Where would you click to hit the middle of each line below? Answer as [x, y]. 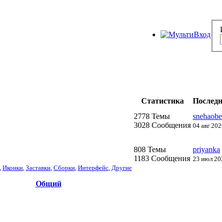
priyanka [206, 149]
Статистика [162, 101]
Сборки [64, 167]
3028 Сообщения [162, 125]
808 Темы [150, 149]
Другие [122, 167]
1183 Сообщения [162, 158]
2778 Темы [152, 116]
